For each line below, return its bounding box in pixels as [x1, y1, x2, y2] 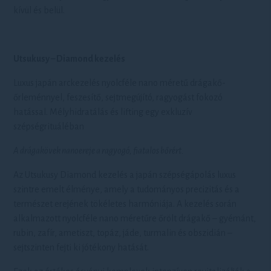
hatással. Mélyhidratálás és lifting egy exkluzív [13, 107, 193, 117]
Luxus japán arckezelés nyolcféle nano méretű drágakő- [13, 78, 226, 88]
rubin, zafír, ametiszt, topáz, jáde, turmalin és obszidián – [13, 228, 233, 238]
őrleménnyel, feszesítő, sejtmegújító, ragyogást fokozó [13, 93, 223, 102]
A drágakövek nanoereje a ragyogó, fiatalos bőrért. [13, 146, 184, 155]
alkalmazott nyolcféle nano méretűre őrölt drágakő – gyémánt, [13, 214, 256, 223]
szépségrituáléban [13, 122, 85, 131]
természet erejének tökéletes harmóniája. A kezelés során [13, 199, 237, 209]
